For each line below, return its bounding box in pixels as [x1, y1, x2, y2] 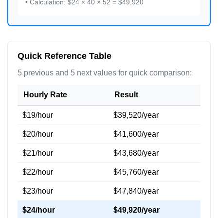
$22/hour [22, 168, 53, 176]
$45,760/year [113, 168, 159, 176]
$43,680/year [113, 149, 159, 157]
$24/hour [22, 206, 55, 214]
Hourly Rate [23, 91, 67, 99]
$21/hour [22, 149, 53, 157]
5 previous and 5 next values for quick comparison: [18, 69, 192, 77]
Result [114, 91, 138, 99]
